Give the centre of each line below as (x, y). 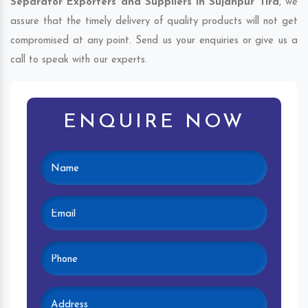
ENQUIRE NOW (154, 123)
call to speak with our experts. (79, 60)
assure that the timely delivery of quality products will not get (154, 22)
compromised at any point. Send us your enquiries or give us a (154, 41)
